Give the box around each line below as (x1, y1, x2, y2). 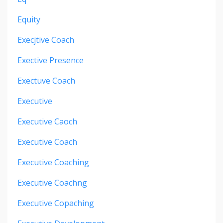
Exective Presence (17, 55, 84, 66)
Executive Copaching (17, 198, 94, 209)
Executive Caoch (17, 116, 77, 127)
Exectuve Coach (17, 75, 75, 87)
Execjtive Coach (17, 34, 74, 46)
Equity (17, 14, 40, 25)
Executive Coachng (17, 177, 87, 189)
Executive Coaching (17, 157, 89, 168)
